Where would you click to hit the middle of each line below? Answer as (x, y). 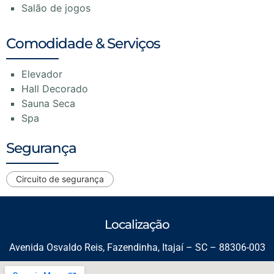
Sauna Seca (48, 103)
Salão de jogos (56, 8)
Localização (137, 224)
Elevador (42, 74)
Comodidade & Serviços (83, 43)
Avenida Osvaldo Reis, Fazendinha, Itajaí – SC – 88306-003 (137, 247)
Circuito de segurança (60, 179)
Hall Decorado (55, 88)
